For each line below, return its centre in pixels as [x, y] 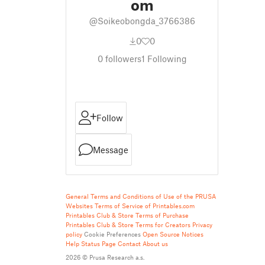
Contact [129, 243]
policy [74, 234]
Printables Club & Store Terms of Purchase [127, 215]
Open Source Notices [173, 234]
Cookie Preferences [112, 234]
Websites [79, 206]
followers [122, 59]
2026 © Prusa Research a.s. [105, 257]
